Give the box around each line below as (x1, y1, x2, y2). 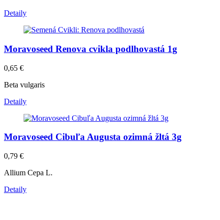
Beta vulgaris (4, 80, 45, 89)
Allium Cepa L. (4, 168, 53, 177)
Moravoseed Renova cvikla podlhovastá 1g (4, 43, 177, 54)
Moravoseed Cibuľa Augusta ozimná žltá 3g (4, 132, 182, 142)
